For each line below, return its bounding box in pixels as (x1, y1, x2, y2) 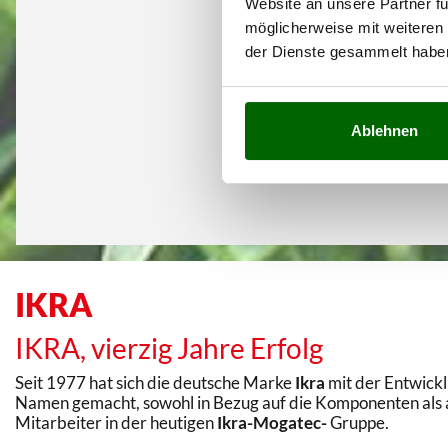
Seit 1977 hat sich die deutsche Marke (15, 372, 295, 393)
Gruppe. (330, 412, 389, 433)
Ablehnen (351, 122, 418, 140)
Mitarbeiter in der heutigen (15, 412, 217, 433)
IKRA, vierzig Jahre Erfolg (15, 331, 323, 365)
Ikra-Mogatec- (217, 412, 330, 433)
